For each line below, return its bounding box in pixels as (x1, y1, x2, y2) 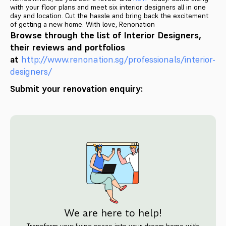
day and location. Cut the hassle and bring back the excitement (10, 11, 208, 20)
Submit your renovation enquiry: (10, 82, 143, 94)
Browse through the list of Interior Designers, (10, 29, 201, 41)
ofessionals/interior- (137, 53, 215, 65)
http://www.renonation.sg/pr (21, 53, 137, 65)
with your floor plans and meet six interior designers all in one (10, 2, 206, 12)
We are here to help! (64, 205, 162, 220)
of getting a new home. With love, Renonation (10, 19, 159, 29)
